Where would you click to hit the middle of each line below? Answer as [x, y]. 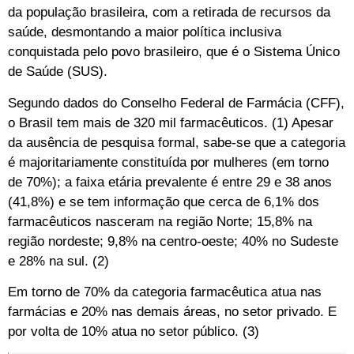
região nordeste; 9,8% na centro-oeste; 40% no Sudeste [173, 241]
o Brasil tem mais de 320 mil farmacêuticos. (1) [148, 122]
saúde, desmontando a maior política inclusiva [145, 32]
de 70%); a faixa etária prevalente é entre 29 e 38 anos [170, 182]
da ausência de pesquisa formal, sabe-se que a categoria [177, 142]
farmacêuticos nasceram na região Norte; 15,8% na [160, 221]
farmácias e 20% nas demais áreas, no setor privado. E [172, 312]
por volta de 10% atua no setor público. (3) [134, 332]
